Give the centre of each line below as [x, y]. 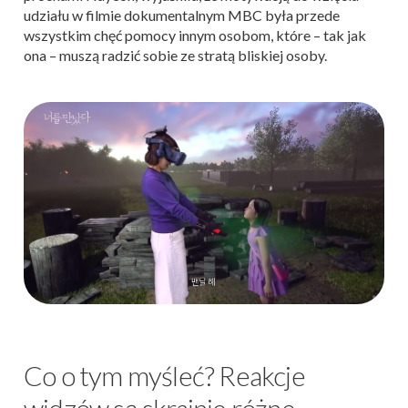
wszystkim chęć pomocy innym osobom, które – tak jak [195, 35]
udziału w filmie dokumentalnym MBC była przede [182, 15]
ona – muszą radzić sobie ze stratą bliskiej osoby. [175, 55]
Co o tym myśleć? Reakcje [164, 375]
